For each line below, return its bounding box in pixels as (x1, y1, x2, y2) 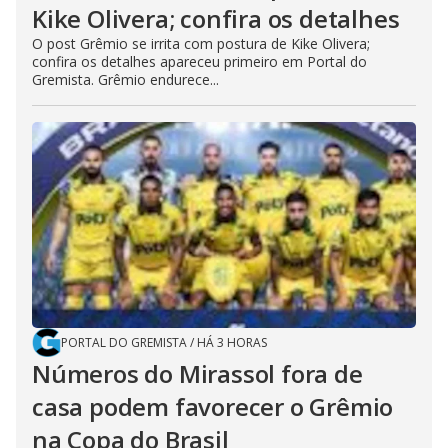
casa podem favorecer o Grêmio (32, 390, 394, 423)
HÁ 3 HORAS (197, 334, 267, 351)
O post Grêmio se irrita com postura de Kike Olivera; (32, 34, 370, 53)
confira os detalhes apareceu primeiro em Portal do (32, 52, 367, 71)
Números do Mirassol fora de (32, 357, 363, 390)
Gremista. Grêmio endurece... (32, 70, 219, 89)
